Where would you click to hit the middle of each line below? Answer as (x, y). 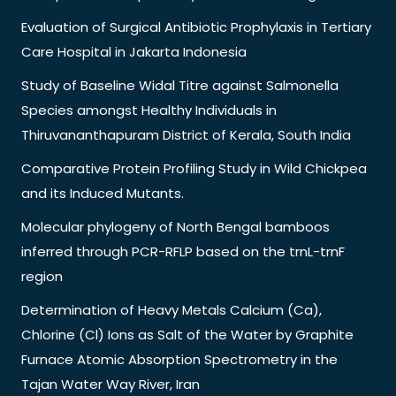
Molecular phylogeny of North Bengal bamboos (175, 226)
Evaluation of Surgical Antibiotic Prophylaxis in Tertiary (196, 27)
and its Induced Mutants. (103, 193)
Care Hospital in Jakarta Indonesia (134, 51)
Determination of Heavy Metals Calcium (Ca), (171, 309)
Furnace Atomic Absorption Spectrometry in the (179, 359)
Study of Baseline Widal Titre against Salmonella (180, 85)
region (42, 276)
